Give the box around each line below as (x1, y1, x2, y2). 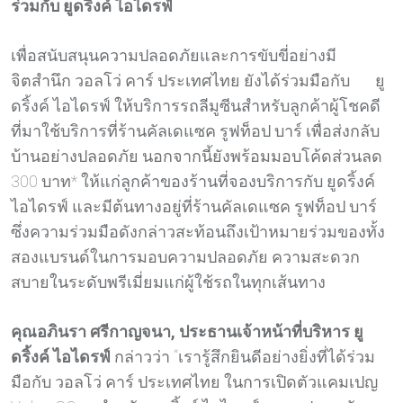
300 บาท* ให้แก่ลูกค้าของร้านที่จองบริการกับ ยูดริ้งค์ (11, 172, 375, 192)
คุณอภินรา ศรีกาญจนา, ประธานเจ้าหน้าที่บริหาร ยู (11, 322, 363, 342)
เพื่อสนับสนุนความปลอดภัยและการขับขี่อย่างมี (11, 46, 336, 66)
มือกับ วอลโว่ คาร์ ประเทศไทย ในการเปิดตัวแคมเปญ (11, 372, 378, 392)
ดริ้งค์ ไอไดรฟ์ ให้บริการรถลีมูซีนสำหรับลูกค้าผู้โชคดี (11, 96, 381, 116)
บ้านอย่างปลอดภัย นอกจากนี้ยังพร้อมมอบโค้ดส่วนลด (11, 147, 382, 166)
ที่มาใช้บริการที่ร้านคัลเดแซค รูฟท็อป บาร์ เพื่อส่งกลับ (11, 121, 380, 141)
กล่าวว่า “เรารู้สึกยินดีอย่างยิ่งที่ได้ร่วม (111, 347, 375, 367)
